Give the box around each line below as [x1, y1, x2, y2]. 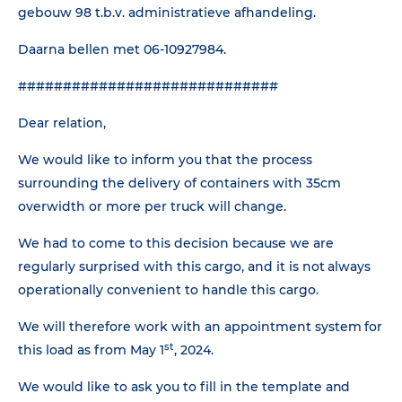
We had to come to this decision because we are [18, 235, 334, 251]
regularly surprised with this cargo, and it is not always [18, 258, 371, 275]
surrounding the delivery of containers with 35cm [18, 175, 341, 191]
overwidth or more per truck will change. [18, 198, 286, 214]
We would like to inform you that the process [18, 152, 312, 168]
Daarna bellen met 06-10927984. [18, 41, 226, 57]
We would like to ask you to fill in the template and [18, 379, 351, 395]
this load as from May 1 [18, 342, 164, 358]
